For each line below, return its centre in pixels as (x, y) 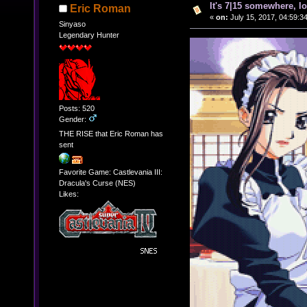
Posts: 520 (76, 108)
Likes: (69, 194)
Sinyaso (72, 24)
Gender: (73, 119)
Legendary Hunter (89, 35)
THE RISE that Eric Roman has (111, 134)
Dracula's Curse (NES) (97, 183)
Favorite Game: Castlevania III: (110, 172)
